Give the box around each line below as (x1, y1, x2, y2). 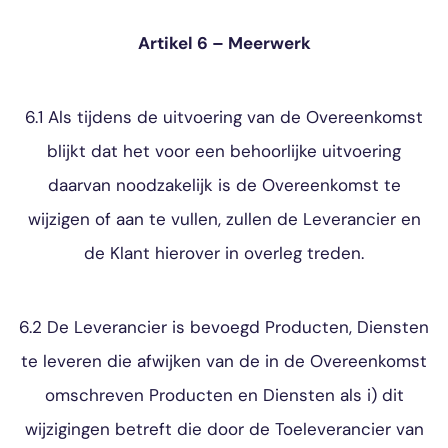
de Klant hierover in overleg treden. (84, 242, 364, 264)
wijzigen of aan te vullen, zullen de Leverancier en (27, 208, 421, 230)
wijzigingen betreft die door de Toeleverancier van (24, 418, 424, 440)
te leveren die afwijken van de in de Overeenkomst (21, 350, 427, 372)
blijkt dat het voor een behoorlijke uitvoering (47, 140, 401, 162)
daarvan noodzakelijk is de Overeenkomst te (47, 174, 401, 196)
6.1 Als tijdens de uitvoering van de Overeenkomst (25, 106, 423, 128)
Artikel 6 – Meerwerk (137, 32, 311, 54)
